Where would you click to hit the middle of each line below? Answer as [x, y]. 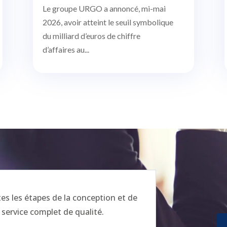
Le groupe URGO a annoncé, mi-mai [104, 9]
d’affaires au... [66, 50]
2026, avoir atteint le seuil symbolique [108, 22]
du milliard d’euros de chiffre [91, 36]
